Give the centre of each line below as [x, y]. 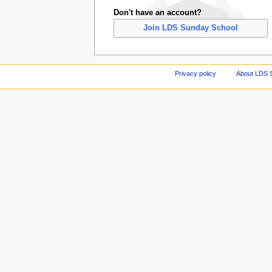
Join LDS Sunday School [190, 28]
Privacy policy [195, 73]
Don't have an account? [157, 12]
